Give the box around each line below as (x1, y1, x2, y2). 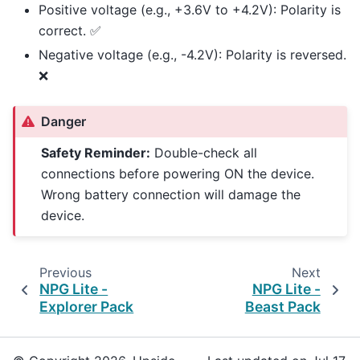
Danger (41, 113, 87, 130)
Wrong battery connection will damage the (41, 186, 301, 203)
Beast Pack (244, 297, 321, 315)
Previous (39, 264, 92, 280)
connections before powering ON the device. (41, 166, 315, 182)
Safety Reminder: (41, 145, 151, 162)
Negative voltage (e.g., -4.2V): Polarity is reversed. (39, 46, 346, 63)
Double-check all (150, 145, 258, 162)
